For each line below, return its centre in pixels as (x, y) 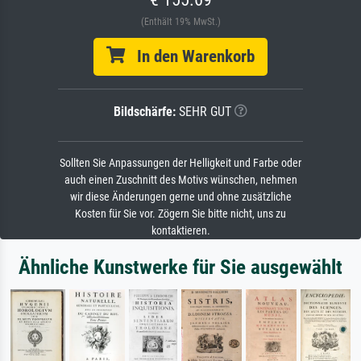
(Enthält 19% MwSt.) (180, 22)
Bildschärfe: (145, 112)
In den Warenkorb (190, 57)
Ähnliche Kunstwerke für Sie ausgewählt (180, 268)
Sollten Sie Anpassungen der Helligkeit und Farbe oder (180, 164)
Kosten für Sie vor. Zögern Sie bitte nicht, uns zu (180, 214)
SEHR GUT (203, 112)
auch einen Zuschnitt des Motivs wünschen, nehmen (180, 180)
